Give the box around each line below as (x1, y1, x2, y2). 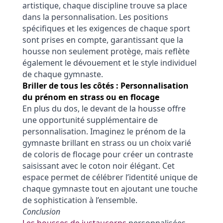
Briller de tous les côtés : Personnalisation (22, 80, 189, 92)
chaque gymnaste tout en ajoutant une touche (22, 183, 198, 195)
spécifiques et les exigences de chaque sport (22, 23, 190, 34)
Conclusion (22, 206, 60, 218)
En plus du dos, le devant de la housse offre (22, 103, 186, 114)
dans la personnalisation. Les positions (22, 11, 168, 23)
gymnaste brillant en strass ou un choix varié (22, 137, 191, 149)
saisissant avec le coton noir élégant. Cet (22, 160, 175, 172)
